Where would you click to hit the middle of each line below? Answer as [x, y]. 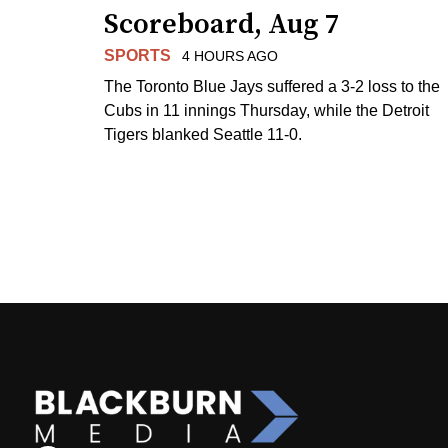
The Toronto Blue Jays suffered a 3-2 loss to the [272, 86]
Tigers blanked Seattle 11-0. [203, 134]
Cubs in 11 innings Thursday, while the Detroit [266, 110]
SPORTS [137, 55]
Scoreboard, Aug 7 [222, 24]
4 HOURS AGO [229, 55]
